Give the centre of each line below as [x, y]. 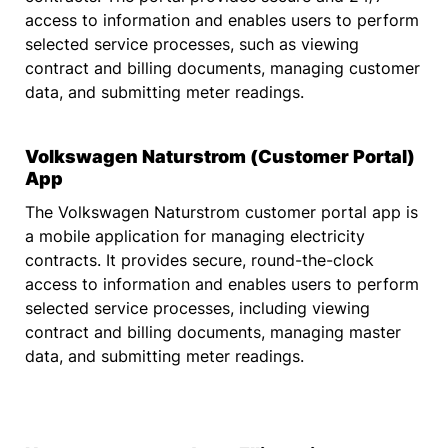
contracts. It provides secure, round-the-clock [199, 259]
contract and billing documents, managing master [213, 331]
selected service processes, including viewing [197, 307]
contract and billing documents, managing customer [222, 68]
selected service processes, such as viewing [192, 44]
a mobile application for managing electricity [195, 235]
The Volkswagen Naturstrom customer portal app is [221, 211]
